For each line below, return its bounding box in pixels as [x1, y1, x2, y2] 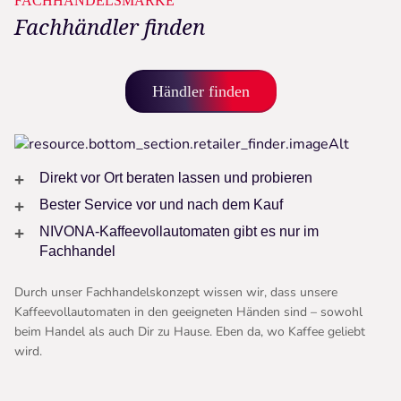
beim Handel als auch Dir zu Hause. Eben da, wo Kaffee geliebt [14, 323, 365, 341]
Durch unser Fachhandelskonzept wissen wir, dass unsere [14, 284, 337, 302]
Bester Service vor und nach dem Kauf [39, 197, 283, 213]
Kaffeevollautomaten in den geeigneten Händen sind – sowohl [14, 303, 363, 321]
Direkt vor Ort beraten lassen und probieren [39, 170, 312, 186]
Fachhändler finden [14, 12, 205, 42]
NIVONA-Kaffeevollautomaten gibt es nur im [39, 224, 319, 240]
